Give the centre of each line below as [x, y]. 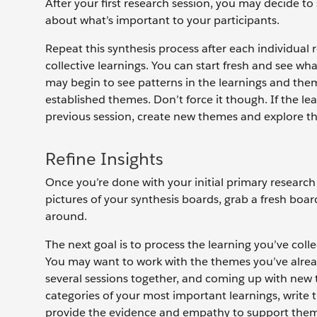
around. [68, 216]
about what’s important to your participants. [164, 20]
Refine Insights [104, 158]
